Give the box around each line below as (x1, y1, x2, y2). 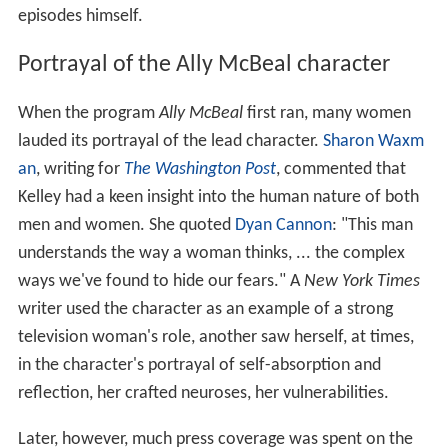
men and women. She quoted (17, 215, 235, 235)
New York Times (303, 271, 420, 291)
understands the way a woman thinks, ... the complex (17, 243, 405, 263)
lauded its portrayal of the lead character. (17, 131, 323, 151)
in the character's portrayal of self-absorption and (17, 355, 381, 375)
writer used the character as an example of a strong (17, 299, 393, 319)
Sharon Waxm (322, 131, 424, 151)
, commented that (275, 159, 406, 179)
